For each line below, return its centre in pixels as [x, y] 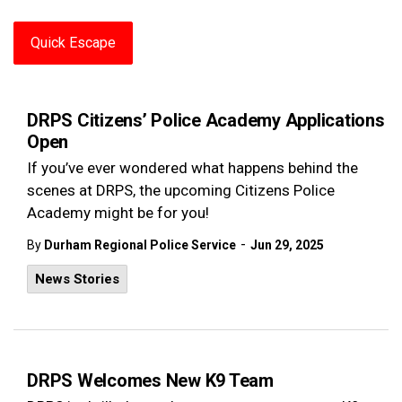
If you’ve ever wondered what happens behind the [192, 168]
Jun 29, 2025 [287, 245]
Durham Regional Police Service [140, 245]
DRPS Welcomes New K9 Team [150, 380]
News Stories [77, 279]
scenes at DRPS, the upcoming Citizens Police [181, 190]
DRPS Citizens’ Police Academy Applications [206, 120]
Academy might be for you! [118, 213]
